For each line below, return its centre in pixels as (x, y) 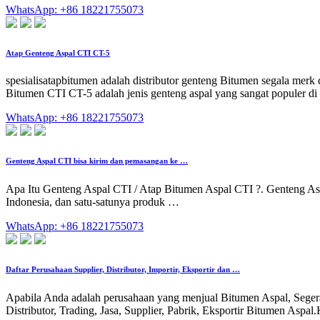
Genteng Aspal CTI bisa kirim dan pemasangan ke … (97, 161)
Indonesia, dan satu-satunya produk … (92, 202)
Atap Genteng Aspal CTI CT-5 (58, 52)
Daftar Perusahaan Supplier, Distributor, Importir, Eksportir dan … (123, 270)
